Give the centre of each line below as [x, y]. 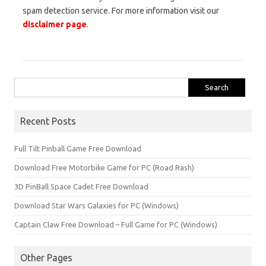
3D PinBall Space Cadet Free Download [81, 186]
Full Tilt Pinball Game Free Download [78, 148]
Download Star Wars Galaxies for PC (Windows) [96, 205]
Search [26, 84]
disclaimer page [55, 24]
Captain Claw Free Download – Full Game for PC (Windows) [116, 224]
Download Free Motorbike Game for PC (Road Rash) [104, 167]
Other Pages [46, 257]
